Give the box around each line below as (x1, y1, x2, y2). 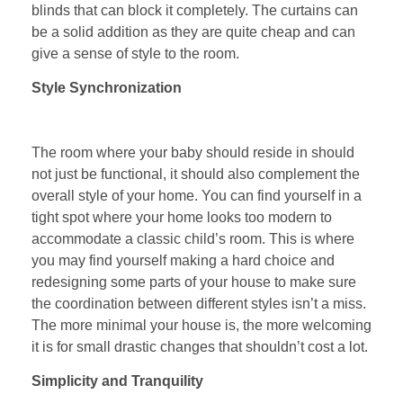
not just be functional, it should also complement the (31, 166, 360, 183)
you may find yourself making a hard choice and (31, 253, 335, 269)
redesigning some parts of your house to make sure (31, 274, 356, 291)
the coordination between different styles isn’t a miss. (31, 296, 366, 312)
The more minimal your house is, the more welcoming (31, 318, 372, 334)
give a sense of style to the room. (31, 45, 239, 61)
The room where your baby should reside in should (31, 145, 354, 161)
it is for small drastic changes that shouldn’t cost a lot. (31, 339, 368, 355)
